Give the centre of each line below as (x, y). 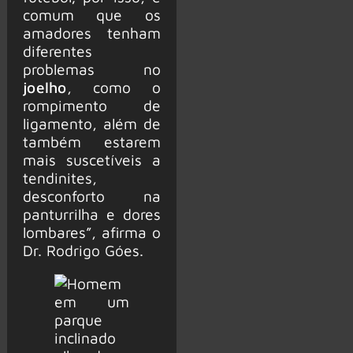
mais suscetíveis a (91, 160)
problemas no (91, 69)
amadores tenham (91, 33)
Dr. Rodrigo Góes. (83, 251)
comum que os (91, 15)
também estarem (91, 142)
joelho (45, 87)
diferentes (57, 51)
